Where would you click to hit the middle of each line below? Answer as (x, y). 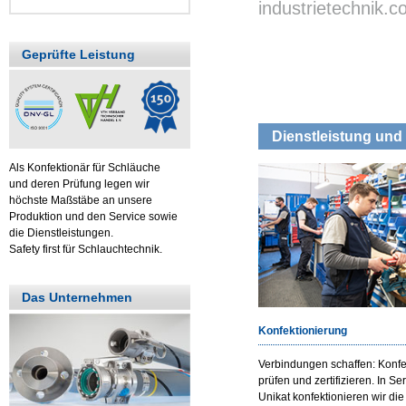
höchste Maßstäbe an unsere (81, 200)
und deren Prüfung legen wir (79, 184)
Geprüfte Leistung (78, 54)
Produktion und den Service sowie (93, 216)
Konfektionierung (303, 330)
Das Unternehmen (77, 297)
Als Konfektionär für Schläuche (85, 167)
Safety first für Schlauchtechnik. (86, 249)
